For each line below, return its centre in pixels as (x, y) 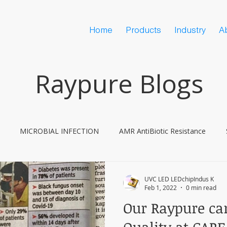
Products (143, 30)
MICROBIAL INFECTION (60, 131)
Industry (190, 30)
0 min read (201, 187)
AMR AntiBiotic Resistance (163, 131)
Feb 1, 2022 (161, 187)
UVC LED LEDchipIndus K (179, 179)
